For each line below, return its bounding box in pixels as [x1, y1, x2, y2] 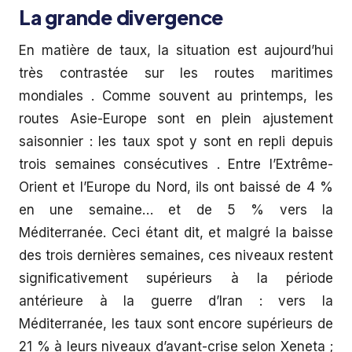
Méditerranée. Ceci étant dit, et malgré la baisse [19, 225, 333, 240]
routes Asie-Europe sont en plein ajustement [19, 111, 333, 126]
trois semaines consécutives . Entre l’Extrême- [19, 156, 333, 172]
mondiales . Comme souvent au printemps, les [19, 88, 333, 104]
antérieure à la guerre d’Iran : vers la [19, 293, 333, 309]
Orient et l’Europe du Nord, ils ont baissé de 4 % [19, 179, 333, 195]
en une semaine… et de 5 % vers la [19, 202, 333, 218]
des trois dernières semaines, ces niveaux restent [19, 247, 333, 263]
